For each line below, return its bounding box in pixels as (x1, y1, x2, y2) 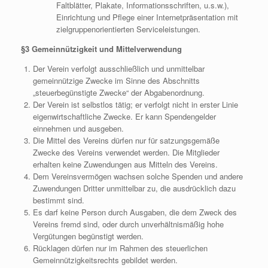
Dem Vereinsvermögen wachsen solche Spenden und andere (32, 170, 243, 182)
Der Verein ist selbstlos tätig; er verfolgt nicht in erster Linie (32, 99, 238, 110)
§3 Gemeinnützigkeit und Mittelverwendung (21, 43, 182, 54)
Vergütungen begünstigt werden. (32, 230, 144, 242)
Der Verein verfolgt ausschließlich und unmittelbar (32, 63, 205, 74)
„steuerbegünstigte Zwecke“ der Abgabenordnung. (32, 87, 205, 98)
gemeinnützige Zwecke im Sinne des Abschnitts (32, 75, 200, 86)
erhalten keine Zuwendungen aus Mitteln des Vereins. (32, 159, 218, 170)
